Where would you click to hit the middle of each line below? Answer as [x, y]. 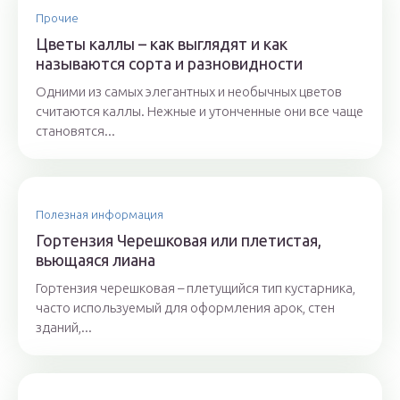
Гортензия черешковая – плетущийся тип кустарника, [196, 288]
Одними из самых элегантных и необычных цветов [189, 92]
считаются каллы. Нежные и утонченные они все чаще [200, 111]
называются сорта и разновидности [169, 63]
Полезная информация [100, 214]
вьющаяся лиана [96, 260]
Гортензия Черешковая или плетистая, [179, 240]
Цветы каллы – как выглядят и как [162, 44]
